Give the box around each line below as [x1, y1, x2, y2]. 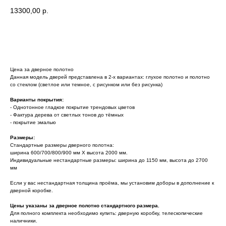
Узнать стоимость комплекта [59, 33, 167, 42]
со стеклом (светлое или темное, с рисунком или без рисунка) [10, 81, 162, 87]
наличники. [10, 217, 37, 223]
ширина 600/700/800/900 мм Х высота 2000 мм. [10, 149, 128, 155]
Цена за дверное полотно [10, 66, 74, 72]
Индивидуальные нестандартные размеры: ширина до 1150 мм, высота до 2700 [10, 157, 208, 163]
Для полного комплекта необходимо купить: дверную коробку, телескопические [10, 210, 203, 216]
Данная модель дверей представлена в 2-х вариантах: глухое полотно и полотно [10, 74, 210, 80]
